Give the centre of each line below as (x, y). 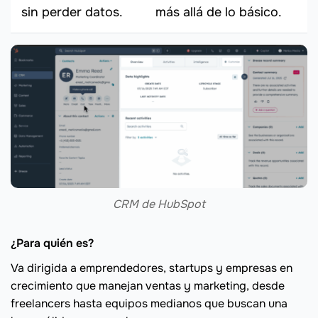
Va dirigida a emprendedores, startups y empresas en (152, 268)
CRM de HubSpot (159, 204)
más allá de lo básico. (219, 12)
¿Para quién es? (52, 243)
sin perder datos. (72, 12)
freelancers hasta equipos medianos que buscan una (149, 303)
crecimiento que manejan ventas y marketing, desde (148, 285)
